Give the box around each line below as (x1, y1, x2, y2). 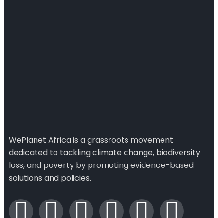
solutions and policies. (9, 172, 91, 183)
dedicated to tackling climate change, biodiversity (9, 147, 200, 158)
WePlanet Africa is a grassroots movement (9, 134, 173, 145)
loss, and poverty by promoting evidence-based (9, 160, 194, 171)
